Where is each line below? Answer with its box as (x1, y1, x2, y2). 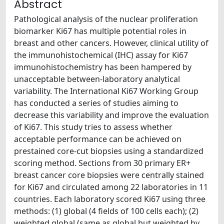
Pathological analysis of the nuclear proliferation (14, 13, 198, 24)
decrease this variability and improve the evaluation (14, 109, 209, 120)
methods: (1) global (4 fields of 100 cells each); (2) (14, 205, 198, 216)
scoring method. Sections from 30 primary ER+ (14, 157, 190, 168)
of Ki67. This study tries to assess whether (14, 121, 172, 132)
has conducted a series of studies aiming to (14, 97, 178, 108)
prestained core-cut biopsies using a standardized (14, 145, 203, 156)
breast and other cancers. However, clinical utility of (14, 37, 208, 48)
